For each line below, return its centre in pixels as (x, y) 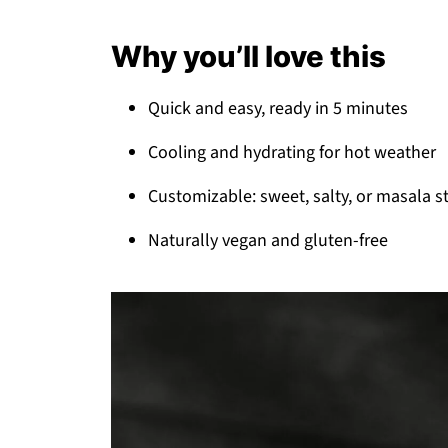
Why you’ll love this (248, 57)
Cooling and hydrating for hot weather (292, 153)
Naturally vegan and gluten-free (268, 241)
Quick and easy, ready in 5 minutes (278, 109)
